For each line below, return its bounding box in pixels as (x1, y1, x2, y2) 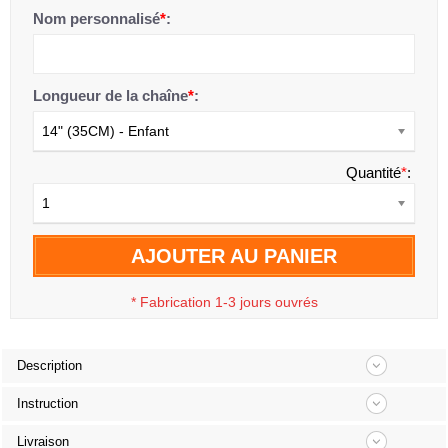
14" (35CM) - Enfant (42, 123, 169, 139)
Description (17, 358, 82, 373)
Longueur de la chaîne (33, 87, 188, 104)
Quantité (346, 164, 401, 181)
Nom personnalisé (33, 10, 160, 27)
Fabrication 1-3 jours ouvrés (139, 294, 318, 310)
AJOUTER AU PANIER (131, 245, 337, 267)
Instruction (17, 396, 78, 411)
